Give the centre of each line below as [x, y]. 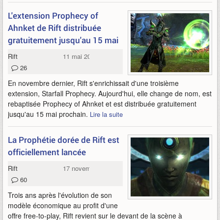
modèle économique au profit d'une [63, 205]
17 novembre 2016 [89, 168]
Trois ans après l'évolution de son [60, 195]
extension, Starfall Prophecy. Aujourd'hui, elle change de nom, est [110, 93]
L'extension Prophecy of [53, 15]
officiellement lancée [47, 152]
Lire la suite [106, 114]
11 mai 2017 [81, 56]
